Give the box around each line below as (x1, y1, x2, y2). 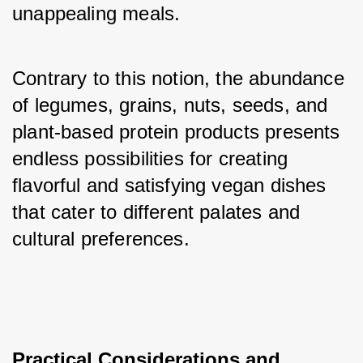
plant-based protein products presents (12, 121, 340, 143)
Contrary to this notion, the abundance (12, 67, 344, 89)
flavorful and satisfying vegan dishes (12, 174, 327, 196)
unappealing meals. (12, 2, 186, 24)
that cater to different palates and (12, 201, 301, 223)
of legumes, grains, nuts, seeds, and (12, 94, 328, 116)
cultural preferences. (12, 228, 190, 250)
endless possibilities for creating (12, 147, 288, 169)
